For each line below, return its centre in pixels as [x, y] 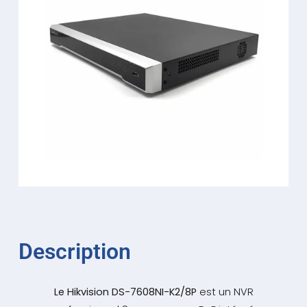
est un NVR [225, 292]
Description [74, 252]
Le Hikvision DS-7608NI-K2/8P [125, 292]
